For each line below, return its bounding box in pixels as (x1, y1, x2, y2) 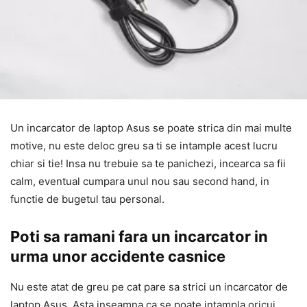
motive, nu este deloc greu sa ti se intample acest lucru (10, 138, 278, 152)
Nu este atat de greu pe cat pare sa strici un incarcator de (10, 280, 288, 293)
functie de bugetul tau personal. (10, 192, 164, 206)
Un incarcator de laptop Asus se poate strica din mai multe (10, 121, 292, 134)
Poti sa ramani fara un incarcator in (10, 227, 268, 245)
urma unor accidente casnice (10, 247, 225, 265)
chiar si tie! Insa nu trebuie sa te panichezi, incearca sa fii (10, 156, 286, 170)
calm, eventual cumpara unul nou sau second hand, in (10, 174, 269, 188)
